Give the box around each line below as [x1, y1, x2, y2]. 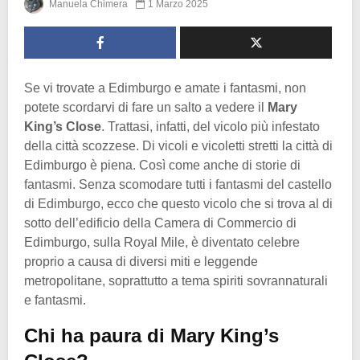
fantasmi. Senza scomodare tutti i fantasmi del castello [24, 177, 332, 191]
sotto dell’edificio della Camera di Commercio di [24, 215, 297, 230]
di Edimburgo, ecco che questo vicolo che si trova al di [24, 196, 333, 211]
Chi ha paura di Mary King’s [24, 324, 279, 346]
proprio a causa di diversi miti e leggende [24, 254, 258, 268]
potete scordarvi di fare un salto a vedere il [24, 100, 268, 114]
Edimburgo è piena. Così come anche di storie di [24, 157, 301, 172]
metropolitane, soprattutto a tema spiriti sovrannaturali [24, 273, 328, 288]
